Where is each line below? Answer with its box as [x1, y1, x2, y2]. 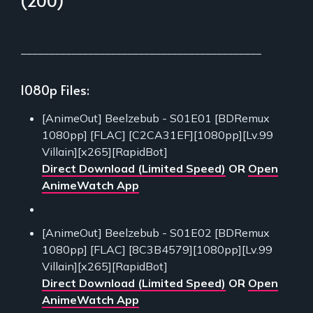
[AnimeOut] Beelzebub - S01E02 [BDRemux [42, 226, 270, 240]
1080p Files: [20, 80, 89, 99]
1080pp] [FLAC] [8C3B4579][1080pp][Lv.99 [42, 242, 272, 257]
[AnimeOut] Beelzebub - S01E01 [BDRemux [42, 111, 270, 126]
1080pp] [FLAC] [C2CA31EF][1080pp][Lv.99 [42, 128, 273, 143]
